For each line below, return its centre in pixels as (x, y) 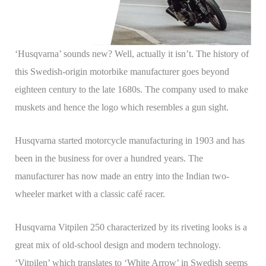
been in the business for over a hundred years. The (109, 158)
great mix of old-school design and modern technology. (118, 245)
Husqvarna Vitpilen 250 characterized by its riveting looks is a (131, 227)
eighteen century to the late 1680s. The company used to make (131, 90)
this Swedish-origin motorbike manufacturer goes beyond (122, 72)
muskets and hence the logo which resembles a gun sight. (121, 107)
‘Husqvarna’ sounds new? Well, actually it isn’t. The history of (132, 54)
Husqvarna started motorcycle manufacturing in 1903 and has (129, 140)
